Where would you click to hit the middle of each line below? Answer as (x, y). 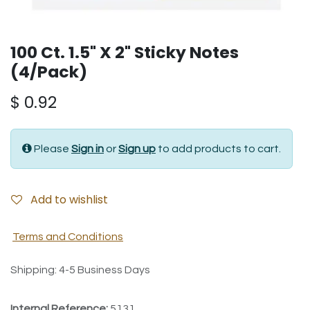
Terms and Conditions (68, 237)
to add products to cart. (218, 149)
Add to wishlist (69, 200)
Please (53, 149)
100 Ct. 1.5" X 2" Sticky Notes (125, 52)
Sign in (88, 149)
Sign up (137, 149)
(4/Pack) (49, 72)
